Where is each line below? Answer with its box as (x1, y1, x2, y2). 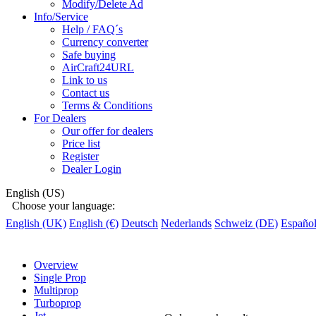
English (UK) (6, 217, 66, 229)
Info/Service (34, 10, 88, 23)
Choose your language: (12, 199, 115, 212)
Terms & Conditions (62, 99, 152, 111)
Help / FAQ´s (62, 23, 123, 35)
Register (62, 150, 99, 162)
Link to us (62, 73, 107, 86)
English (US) (6, 186, 64, 199)
